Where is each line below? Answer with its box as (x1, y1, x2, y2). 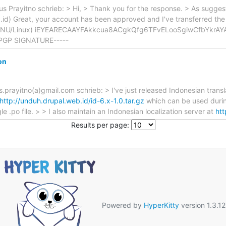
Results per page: (71, 121, 129, 130)
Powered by (99, 200, 144, 209)
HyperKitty (143, 200, 179, 209)
